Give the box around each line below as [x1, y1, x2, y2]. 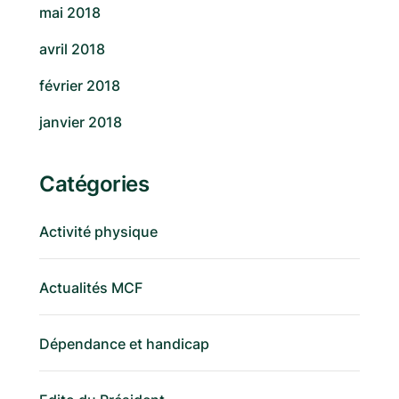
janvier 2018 [39, 113, 122, 132]
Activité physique [39, 223, 158, 241]
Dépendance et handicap [39, 335, 209, 354]
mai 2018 [39, 4, 101, 22]
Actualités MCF [39, 279, 142, 297]
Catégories [39, 171, 149, 198]
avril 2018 [39, 40, 105, 59]
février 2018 [39, 77, 120, 95]
